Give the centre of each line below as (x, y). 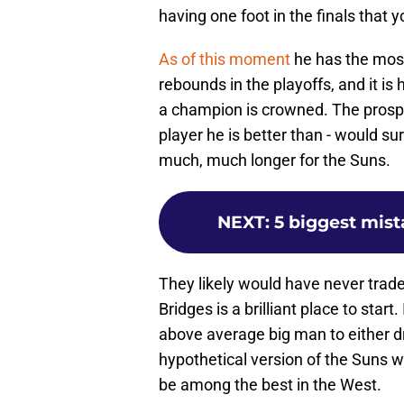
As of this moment (225, 60)
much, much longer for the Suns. (275, 161)
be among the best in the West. (270, 385)
